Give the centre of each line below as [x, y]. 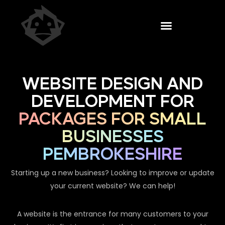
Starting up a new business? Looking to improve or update [113, 173]
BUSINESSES [113, 137]
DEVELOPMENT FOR [113, 102]
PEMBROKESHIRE [113, 155]
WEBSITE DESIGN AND [113, 85]
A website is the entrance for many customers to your [113, 214]
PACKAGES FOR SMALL [113, 120]
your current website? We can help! [113, 186]
